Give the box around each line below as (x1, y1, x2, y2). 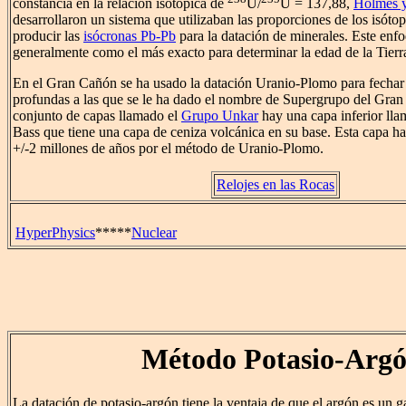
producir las (13, 28, 83, 44)
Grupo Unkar (181, 108, 258, 124)
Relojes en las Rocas (217, 177, 334, 193)
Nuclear (131, 225, 177, 240)
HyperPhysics (15, 225, 95, 240)
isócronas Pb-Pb (83, 28, 176, 44)
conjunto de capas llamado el (13, 108, 181, 124)
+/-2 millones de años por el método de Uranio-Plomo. (13, 140, 324, 157)
